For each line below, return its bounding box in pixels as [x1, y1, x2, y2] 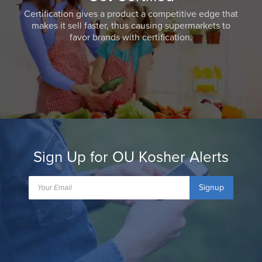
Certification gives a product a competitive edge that [24, 8, 238, 20]
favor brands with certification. [70, 32, 192, 44]
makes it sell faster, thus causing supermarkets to [32, 20, 230, 32]
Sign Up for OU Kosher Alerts [33, 148, 229, 167]
